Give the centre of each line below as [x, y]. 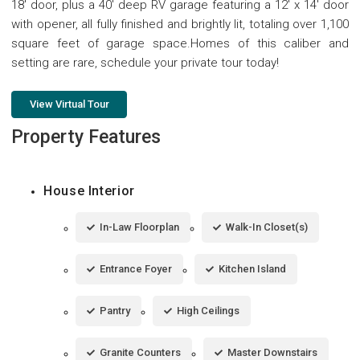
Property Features [86, 137]
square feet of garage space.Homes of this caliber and [180, 43]
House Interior [89, 190]
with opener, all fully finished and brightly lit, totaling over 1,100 [180, 24]
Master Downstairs [272, 352]
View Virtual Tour [69, 104]
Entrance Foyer [136, 268]
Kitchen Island [252, 268]
